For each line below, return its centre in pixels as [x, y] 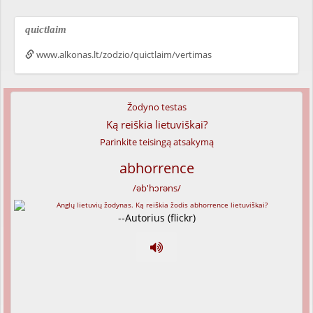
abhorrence [156, 168]
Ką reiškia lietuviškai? [156, 124]
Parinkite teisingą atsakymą [156, 142]
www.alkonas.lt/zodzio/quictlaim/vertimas [123, 54]
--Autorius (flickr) [156, 218]
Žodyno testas [156, 107]
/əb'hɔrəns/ [156, 188]
